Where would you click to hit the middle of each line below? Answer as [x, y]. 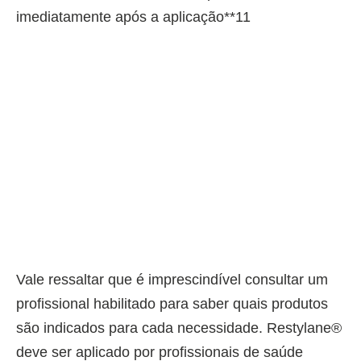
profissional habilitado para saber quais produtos [172, 303]
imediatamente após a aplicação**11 [133, 17]
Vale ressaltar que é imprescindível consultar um [172, 279]
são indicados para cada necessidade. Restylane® [179, 328]
